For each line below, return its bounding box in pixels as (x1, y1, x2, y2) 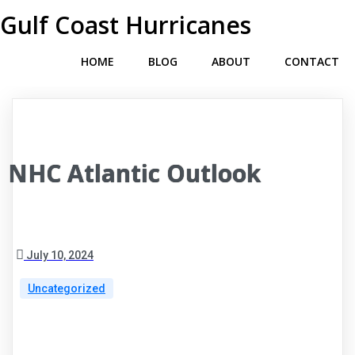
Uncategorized (28, 282, 105, 295)
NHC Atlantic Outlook (8, 157, 261, 189)
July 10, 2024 (26, 249, 94, 261)
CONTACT (284, 54, 339, 69)
